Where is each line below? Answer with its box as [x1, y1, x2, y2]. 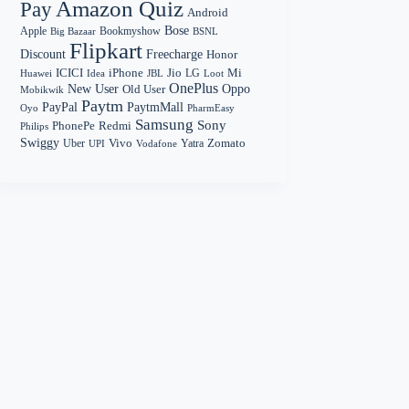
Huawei [20, 68, 53, 79]
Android [187, 5, 229, 20]
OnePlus [169, 80, 219, 97]
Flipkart [69, 38, 143, 64]
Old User [122, 82, 166, 97]
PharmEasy [187, 102, 236, 114]
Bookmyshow [100, 25, 162, 38]
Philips [20, 121, 49, 132]
